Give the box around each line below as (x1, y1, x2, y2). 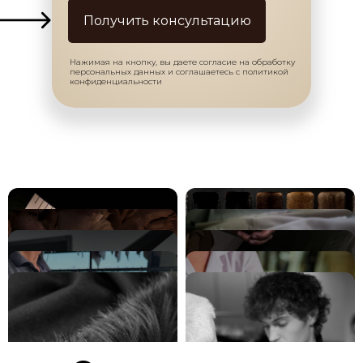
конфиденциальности (70, 76, 162, 87)
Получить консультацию (83, 13, 251, 29)
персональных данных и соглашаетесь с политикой (70, 66, 288, 77)
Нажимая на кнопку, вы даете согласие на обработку (70, 57, 295, 67)
